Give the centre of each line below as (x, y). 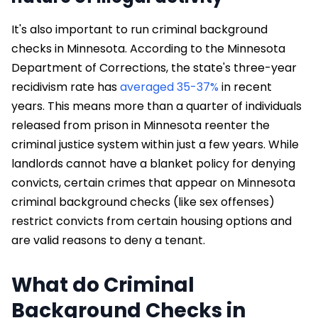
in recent (245, 87)
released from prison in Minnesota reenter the (141, 125)
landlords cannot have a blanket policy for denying (153, 163)
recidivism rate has (66, 87)
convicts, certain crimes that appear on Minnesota (153, 182)
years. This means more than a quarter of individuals (157, 106)
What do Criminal (103, 285)
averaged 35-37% (169, 87)
